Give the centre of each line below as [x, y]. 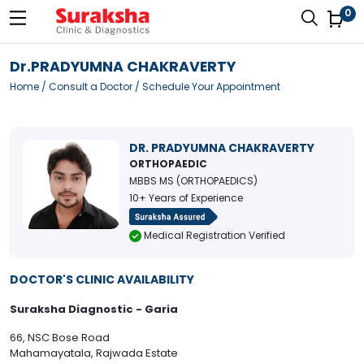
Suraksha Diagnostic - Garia [94, 310]
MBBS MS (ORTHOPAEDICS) [193, 181]
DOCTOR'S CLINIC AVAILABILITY [102, 280]
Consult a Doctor [91, 87]
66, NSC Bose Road [60, 338]
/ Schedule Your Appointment [206, 87]
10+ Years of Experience [186, 198]
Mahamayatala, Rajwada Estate [94, 353]
